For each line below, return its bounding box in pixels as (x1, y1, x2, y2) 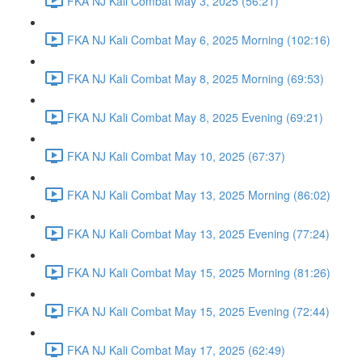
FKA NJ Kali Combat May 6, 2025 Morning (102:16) (67, 31, 330, 48)
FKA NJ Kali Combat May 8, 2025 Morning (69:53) (67, 69, 324, 86)
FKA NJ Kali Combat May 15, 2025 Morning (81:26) (67, 263, 330, 280)
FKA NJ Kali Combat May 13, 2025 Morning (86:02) (67, 186, 330, 203)
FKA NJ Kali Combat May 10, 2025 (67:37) (67, 147, 285, 164)
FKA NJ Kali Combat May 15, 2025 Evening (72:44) (67, 302, 330, 319)
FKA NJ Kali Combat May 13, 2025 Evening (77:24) (67, 225, 330, 242)
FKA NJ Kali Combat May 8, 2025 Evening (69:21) (67, 108, 323, 125)
